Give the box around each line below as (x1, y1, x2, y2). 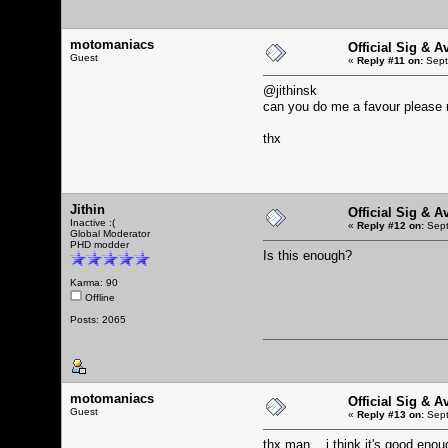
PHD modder (70, 238, 129, 250)
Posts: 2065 (70, 313, 126, 325)
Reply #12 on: (357, 219, 424, 231)
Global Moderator (70, 227, 150, 239)
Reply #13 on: (357, 408, 424, 420)
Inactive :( (70, 216, 115, 228)
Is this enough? (263, 247, 352, 263)
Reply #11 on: (357, 54, 423, 66)
